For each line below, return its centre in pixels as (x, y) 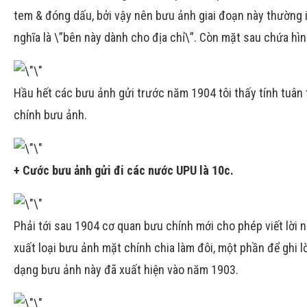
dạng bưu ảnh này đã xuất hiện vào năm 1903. (127, 270)
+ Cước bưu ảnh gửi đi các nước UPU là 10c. (124, 170)
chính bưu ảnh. (50, 115)
